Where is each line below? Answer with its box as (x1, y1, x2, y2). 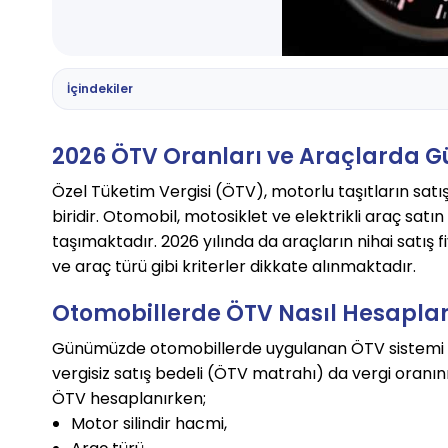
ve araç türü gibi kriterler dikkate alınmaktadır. (52, 255, 417, 279)
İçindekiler (66, 80, 133, 98)
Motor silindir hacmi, (70, 412, 227, 436)
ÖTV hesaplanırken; (52, 387, 207, 411)
